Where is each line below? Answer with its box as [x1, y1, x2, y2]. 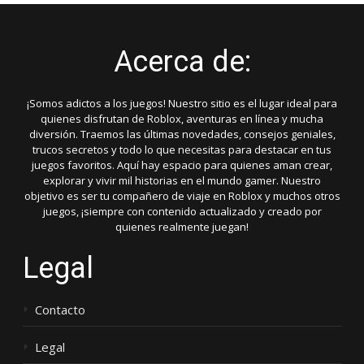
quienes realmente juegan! [115, 219, 249, 235]
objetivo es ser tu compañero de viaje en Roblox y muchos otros [24, 188, 340, 204]
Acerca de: [113, 45, 251, 80]
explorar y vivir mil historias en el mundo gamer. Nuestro [43, 173, 321, 188]
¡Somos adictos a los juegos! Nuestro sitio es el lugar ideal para [27, 96, 337, 111]
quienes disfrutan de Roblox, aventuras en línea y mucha [41, 111, 323, 127]
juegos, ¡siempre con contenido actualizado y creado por [42, 204, 322, 219]
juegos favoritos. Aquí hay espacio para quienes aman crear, [32, 158, 332, 173]
